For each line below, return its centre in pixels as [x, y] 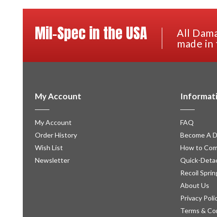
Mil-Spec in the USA [91, 33]
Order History [56, 135]
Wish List [49, 148]
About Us [195, 186]
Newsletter [52, 160]
